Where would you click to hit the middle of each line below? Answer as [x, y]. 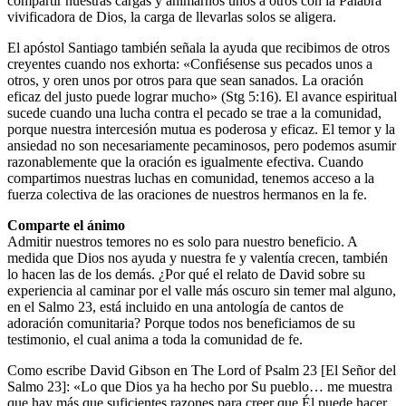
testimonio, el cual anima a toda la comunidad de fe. [155, 339]
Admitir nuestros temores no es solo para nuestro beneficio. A [182, 241]
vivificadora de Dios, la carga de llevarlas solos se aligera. [172, 16]
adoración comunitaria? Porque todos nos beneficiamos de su [181, 323]
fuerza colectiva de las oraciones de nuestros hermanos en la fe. [187, 194]
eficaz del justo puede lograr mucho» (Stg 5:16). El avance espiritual [202, 96]
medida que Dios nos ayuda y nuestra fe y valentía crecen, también [198, 257]
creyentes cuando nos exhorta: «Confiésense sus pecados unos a [190, 63]
